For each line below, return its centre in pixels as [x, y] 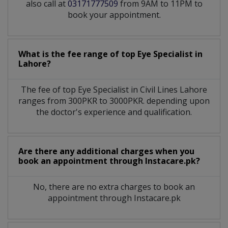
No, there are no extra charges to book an [114, 187]
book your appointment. [114, 15]
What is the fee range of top [78, 54]
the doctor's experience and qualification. [114, 112]
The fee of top [49, 89]
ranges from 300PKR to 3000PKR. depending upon [114, 101]
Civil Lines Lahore [174, 89]
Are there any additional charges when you [106, 151]
